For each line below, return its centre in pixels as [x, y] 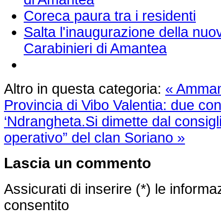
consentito [37, 205]
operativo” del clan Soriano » [94, 137]
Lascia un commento [77, 163]
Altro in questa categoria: [83, 89]
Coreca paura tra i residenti [110, 16]
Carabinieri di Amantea [95, 48]
